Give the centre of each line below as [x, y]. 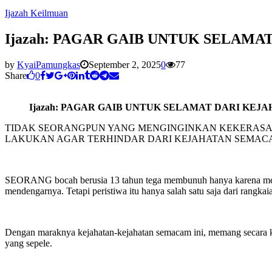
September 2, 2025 [125, 64]
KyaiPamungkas [49, 64]
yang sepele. [29, 243]
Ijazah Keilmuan [36, 13]
